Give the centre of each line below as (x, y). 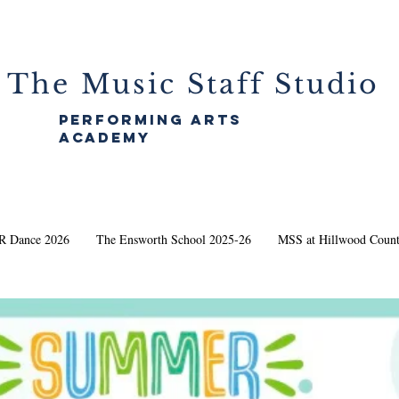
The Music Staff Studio (193, 85)
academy (105, 138)
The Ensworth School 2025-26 (173, 240)
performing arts (151, 120)
